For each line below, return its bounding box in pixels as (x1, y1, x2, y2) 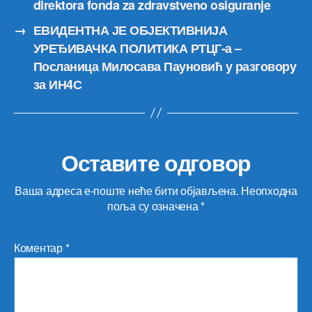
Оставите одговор (61, 146, 251, 178)
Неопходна (241, 182, 297, 198)
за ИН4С (33, 75, 82, 93)
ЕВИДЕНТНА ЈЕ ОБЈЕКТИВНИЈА (33, 20, 228, 39)
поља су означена (107, 197, 201, 214)
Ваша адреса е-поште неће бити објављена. (15, 182, 239, 198)
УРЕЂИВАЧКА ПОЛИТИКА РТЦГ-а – (33, 38, 242, 57)
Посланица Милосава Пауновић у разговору (33, 56, 297, 75)
